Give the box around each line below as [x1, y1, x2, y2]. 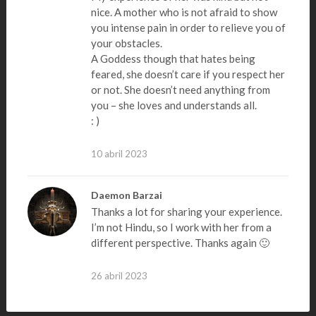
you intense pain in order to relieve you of [90, 21, 286, 34]
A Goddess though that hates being [90, 52, 255, 65]
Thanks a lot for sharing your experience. [90, 205, 282, 218]
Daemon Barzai [90, 189, 162, 201]
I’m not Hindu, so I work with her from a [90, 221, 272, 233]
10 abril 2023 [90, 148, 147, 159]
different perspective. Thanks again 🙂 [90, 236, 269, 249]
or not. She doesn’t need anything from [90, 83, 270, 96]
